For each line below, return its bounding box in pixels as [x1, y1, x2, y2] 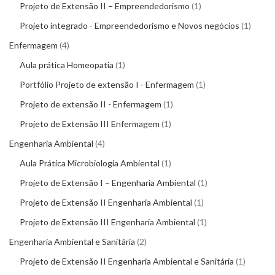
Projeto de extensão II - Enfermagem [20, 99, 161, 109]
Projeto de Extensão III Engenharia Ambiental [20, 217, 195, 227]
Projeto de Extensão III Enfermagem [20, 118, 160, 129]
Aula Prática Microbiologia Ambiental [20, 158, 160, 168]
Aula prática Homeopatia [20, 60, 114, 70]
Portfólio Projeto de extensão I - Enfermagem [20, 79, 194, 90]
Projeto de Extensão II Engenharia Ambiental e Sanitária [20, 256, 234, 266]
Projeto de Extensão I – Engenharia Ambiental [20, 177, 196, 188]
